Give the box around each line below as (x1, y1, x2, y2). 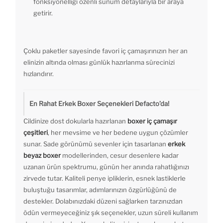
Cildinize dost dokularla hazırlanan (23, 117, 127, 125)
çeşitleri (23, 128, 48, 137)
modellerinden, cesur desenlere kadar (61, 151, 179, 160)
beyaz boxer (23, 151, 61, 160)
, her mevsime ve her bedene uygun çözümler (48, 128, 188, 137)
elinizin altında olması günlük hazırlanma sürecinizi (23, 58, 175, 67)
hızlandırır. (23, 70, 54, 78)
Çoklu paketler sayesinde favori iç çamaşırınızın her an (23, 47, 188, 55)
